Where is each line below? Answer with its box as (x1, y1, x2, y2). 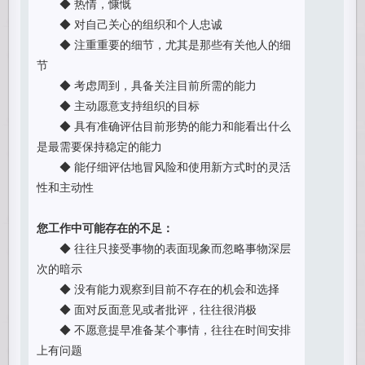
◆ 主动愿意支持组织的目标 (37, 97, 200, 113)
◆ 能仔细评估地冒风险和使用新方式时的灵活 (37, 158, 292, 174)
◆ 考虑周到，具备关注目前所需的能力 (37, 77, 257, 93)
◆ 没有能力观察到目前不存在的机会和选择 (37, 280, 280, 297)
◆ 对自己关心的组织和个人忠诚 (37, 15, 223, 32)
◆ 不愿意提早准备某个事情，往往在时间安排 (37, 321, 292, 337)
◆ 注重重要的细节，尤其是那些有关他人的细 (37, 36, 292, 52)
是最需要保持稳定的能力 (37, 138, 163, 154)
